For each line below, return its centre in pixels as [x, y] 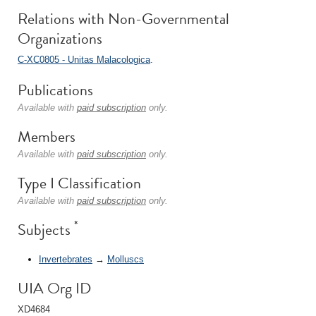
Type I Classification [79, 183]
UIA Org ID [54, 288]
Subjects [46, 230]
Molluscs [126, 259]
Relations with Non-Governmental [123, 19]
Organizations [60, 38]
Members [47, 136]
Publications [55, 90]
